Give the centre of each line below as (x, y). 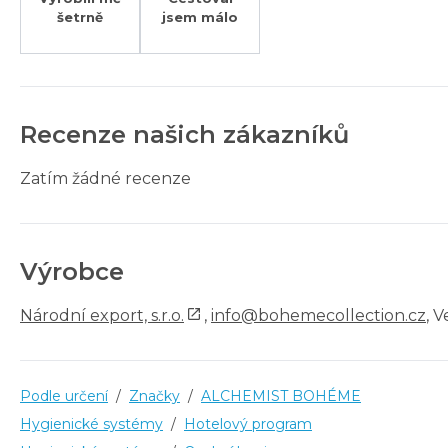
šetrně (80, 16)
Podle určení (64, 395)
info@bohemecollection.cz (318, 315)
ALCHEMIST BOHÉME (281, 395)
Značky (154, 395)
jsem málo (200, 16)
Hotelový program (248, 423)
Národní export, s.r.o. (102, 315)
